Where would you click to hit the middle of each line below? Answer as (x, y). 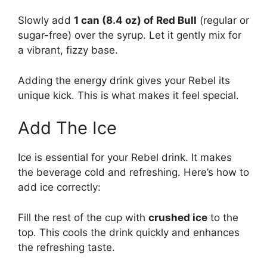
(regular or (223, 21)
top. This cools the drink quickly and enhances (129, 232)
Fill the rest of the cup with (83, 217)
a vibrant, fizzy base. (68, 50)
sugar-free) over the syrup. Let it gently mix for (130, 35)
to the (223, 217)
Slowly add (46, 21)
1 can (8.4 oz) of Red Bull (135, 21)
